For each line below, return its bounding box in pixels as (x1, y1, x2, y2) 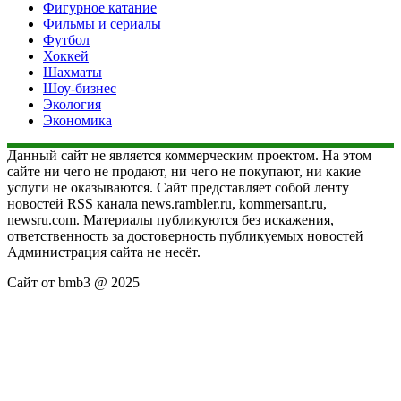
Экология (43, 96, 101, 112)
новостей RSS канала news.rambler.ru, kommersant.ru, (7, 195, 327, 211)
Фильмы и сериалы (43, 15, 161, 31)
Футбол (43, 31, 90, 47)
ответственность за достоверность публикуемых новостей (7, 227, 363, 243)
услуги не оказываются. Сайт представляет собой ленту (7, 179, 349, 195)
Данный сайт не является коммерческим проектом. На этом (7, 147, 371, 163)
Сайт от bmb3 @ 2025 (7, 274, 140, 290)
